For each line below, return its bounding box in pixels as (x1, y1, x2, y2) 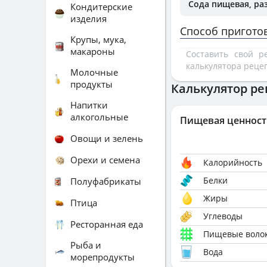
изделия (70, 13, 107, 24)
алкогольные (70, 111, 128, 123)
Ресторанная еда (70, 218, 143, 230)
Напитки (70, 99, 108, 111)
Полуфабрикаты (70, 175, 141, 187)
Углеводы (203, 210, 243, 222)
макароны (70, 45, 115, 57)
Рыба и (70, 239, 101, 251)
